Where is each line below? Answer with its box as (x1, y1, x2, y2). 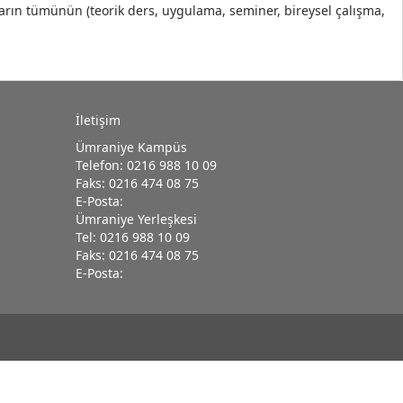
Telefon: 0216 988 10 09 (75, 157, 217, 174)
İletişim (75, 112, 121, 129)
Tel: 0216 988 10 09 (75, 228, 190, 246)
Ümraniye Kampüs (75, 139, 187, 156)
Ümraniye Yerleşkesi (75, 210, 197, 228)
